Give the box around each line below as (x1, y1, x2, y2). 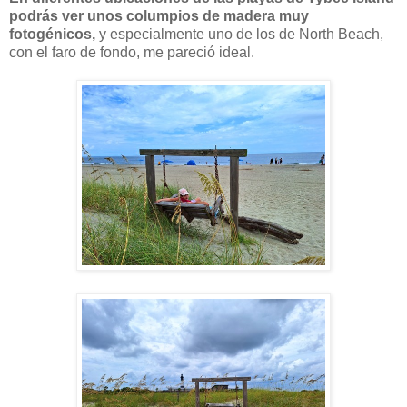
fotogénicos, (9, 25, 95, 42)
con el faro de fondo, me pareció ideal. (9, 44, 254, 60)
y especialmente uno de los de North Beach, (95, 25, 383, 42)
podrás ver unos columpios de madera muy (9, 7, 309, 24)
